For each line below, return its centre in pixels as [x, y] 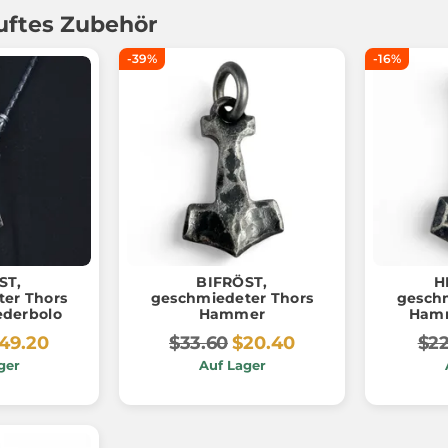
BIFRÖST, [232, 281]
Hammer [232, 313]
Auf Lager [232, 364]
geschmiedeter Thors [232, 297]
